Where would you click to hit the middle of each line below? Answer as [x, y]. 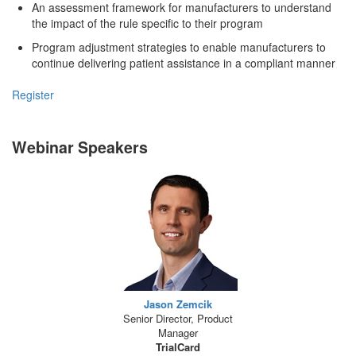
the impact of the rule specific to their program [147, 23]
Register [33, 95]
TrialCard [178, 347]
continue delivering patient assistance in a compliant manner [184, 63]
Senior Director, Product [178, 318]
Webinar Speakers [80, 147]
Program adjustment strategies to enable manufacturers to [179, 47]
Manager [178, 333]
